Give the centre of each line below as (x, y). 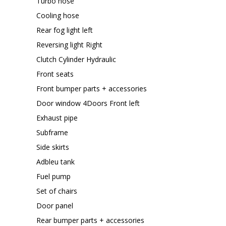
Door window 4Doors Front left (88, 103)
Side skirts (53, 147)
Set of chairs (57, 191)
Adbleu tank (55, 161)
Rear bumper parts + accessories (90, 220)
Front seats (55, 74)
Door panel (55, 205)
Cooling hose (58, 15)
